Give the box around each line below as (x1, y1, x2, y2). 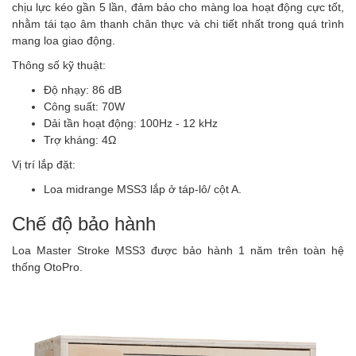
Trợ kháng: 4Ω (44, 133, 116, 146)
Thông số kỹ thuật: (12, 59, 106, 72)
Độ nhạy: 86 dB (44, 83, 122, 96)
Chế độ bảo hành (12, 213, 156, 234)
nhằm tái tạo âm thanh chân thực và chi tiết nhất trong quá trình (12, 17, 344, 30)
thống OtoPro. (12, 261, 83, 273)
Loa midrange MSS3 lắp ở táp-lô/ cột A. (44, 183, 242, 195)
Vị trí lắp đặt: (12, 158, 75, 171)
